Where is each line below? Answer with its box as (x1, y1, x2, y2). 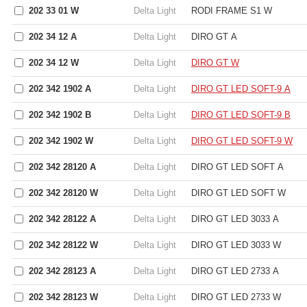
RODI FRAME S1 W (191, 5, 272, 16)
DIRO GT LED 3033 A (191, 214, 279, 224)
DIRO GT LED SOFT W (191, 188, 286, 198)
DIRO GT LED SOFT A (191, 162, 284, 172)
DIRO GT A (191, 32, 237, 42)
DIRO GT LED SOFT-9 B (191, 110, 291, 120)
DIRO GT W (191, 58, 239, 68)
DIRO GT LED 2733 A (191, 266, 279, 276)
